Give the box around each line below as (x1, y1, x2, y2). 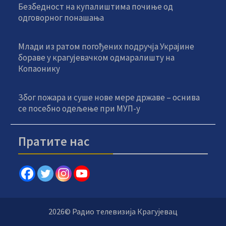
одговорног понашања (18, 12, 104, 23)
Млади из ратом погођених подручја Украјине (18, 40, 195, 52)
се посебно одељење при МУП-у (18, 102, 141, 114)
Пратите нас (18, 133, 90, 149)
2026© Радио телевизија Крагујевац (48, 206, 178, 216)
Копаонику (18, 63, 61, 74)
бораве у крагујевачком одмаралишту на (18, 51, 175, 63)
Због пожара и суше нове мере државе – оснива (18, 91, 200, 103)
